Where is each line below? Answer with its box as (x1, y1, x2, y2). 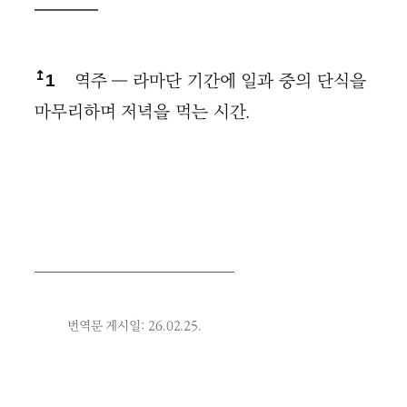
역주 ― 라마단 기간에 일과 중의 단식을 (68, 67, 366, 94)
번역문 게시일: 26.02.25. (66, 315, 203, 336)
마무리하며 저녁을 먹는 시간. (35, 98, 252, 125)
